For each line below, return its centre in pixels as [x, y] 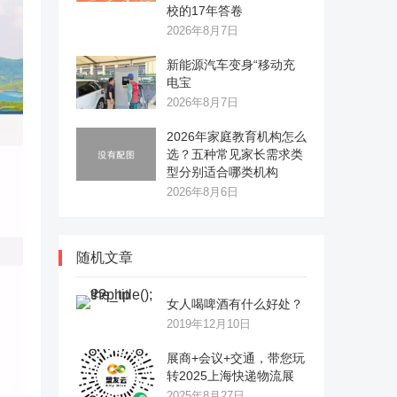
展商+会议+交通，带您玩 [236, 358]
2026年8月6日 [202, 192]
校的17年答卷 [205, 11]
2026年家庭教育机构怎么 [237, 136]
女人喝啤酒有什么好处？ [235, 304]
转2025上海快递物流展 [230, 376]
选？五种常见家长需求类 [235, 154]
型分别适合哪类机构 [222, 172]
